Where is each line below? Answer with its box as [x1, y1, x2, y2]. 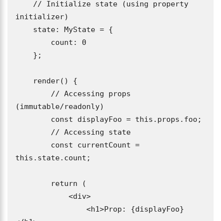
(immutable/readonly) [15, 102, 104, 111]
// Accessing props [15, 89, 51, 98]
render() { [15, 76, 33, 85]
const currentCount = [15, 141, 51, 149]
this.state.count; [15, 153, 91, 162]
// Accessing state [15, 128, 51, 137]
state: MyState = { [15, 25, 33, 34]
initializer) [15, 12, 69, 21]
